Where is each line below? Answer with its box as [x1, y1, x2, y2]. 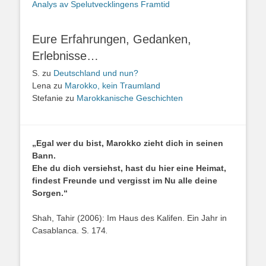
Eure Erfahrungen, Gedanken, [32, 33, 191, 46]
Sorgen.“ [32, 188, 68, 198]
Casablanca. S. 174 [32, 226, 106, 235]
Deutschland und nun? [53, 68, 138, 78]
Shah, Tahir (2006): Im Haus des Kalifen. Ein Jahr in [32, 213, 227, 223]
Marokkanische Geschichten [77, 93, 183, 103]
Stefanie [32, 93, 63, 103]
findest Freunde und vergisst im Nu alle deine [32, 176, 217, 185]
